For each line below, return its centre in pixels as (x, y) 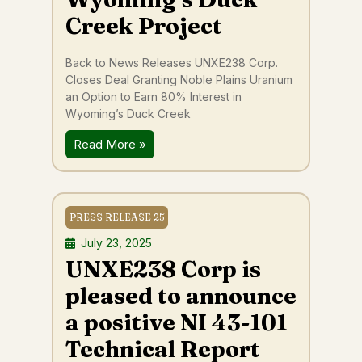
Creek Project (144, 26)
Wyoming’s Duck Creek (128, 114)
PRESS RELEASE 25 (117, 217)
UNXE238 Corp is (163, 269)
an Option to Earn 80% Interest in (154, 97)
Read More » (110, 144)
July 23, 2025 (116, 243)
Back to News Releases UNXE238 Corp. (172, 63)
